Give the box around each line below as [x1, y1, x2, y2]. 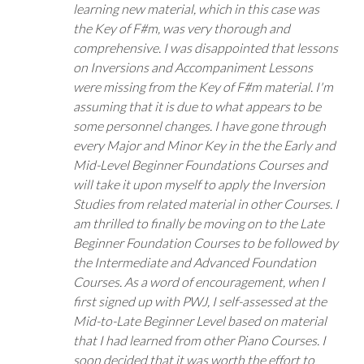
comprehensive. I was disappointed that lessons [73, 40, 338, 56]
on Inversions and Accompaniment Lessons [73, 59, 313, 76]
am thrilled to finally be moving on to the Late [73, 215, 324, 232]
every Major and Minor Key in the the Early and [73, 137, 336, 154]
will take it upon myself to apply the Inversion [73, 176, 325, 193]
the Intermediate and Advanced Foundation [73, 254, 316, 271]
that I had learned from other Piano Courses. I [73, 332, 326, 349]
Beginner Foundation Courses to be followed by [73, 235, 338, 251]
